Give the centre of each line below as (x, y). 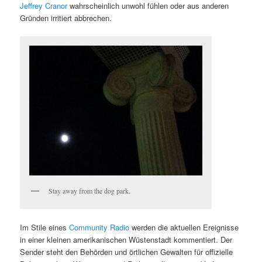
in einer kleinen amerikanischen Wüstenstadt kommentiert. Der (126, 240)
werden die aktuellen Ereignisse (184, 227)
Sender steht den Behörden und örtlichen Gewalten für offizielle (127, 252)
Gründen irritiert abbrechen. (66, 18)
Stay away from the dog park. (90, 190)
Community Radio (99, 227)
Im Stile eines (45, 227)
